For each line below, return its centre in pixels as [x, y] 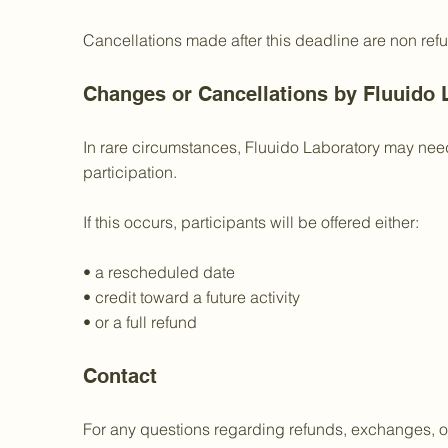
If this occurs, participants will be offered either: [251, 222]
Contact [120, 376]
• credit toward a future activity [191, 297]
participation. [130, 172]
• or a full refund [140, 322]
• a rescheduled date [159, 272]
